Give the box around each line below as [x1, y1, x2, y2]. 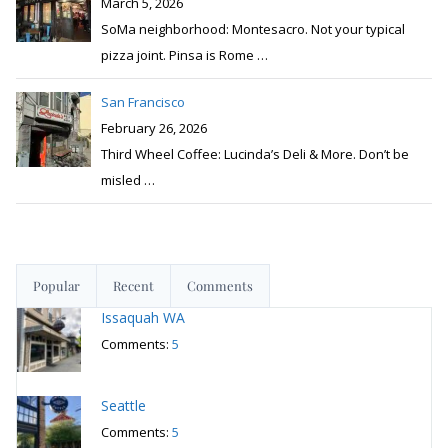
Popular [33, 276, 80, 294]
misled [100, 170, 144, 189]
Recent [113, 276, 154, 294]
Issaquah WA [101, 307, 185, 327]
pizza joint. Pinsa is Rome [100, 45, 257, 64]
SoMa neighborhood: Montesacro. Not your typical [100, 19, 405, 38]
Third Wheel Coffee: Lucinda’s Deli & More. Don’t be [100, 144, 409, 163]
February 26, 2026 [100, 118, 207, 137]
